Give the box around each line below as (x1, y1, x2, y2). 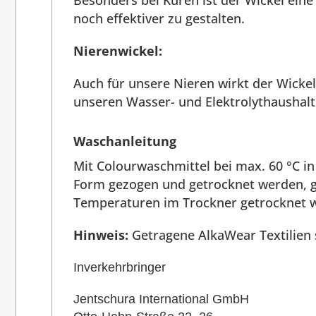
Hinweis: (73, 226, 128, 244)
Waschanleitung (73, 133, 176, 150)
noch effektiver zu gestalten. (73, 10, 245, 28)
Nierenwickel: (73, 42, 162, 60)
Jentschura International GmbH (73, 292, 249, 307)
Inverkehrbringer (73, 260, 166, 275)
